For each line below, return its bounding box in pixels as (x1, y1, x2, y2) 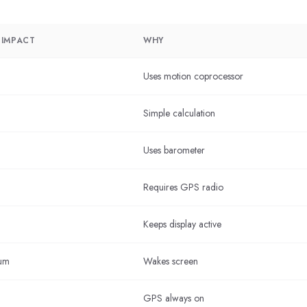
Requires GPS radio (143, 180, 223, 194)
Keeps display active (143, 217, 221, 231)
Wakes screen (143, 254, 198, 268)
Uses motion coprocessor (143, 69, 243, 83)
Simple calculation (143, 106, 215, 120)
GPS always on (143, 291, 204, 305)
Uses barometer (143, 143, 205, 157)
